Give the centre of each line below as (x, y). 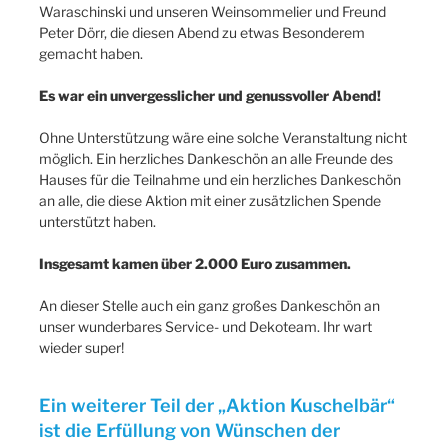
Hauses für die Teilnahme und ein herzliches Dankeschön (220, 179)
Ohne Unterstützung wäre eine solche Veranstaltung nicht (223, 137)
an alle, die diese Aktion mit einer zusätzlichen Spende (210, 200)
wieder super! (81, 347)
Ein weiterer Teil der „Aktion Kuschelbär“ (217, 405)
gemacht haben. (91, 53)
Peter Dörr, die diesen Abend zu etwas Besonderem (202, 32)
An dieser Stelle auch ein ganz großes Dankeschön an (209, 305)
